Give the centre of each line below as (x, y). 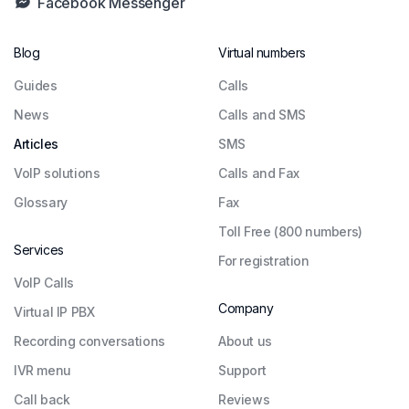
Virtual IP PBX (54, 311)
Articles (36, 143)
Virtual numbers (262, 52)
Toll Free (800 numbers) (290, 231)
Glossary (41, 202)
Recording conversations (89, 341)
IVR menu (42, 370)
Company (246, 308)
